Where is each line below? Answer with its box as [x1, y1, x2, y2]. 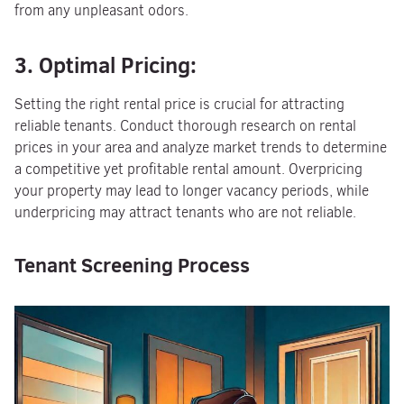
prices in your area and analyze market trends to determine [14, 138, 387, 157]
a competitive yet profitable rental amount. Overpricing [14, 160, 363, 179]
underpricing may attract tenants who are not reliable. [14, 203, 356, 222]
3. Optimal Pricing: [14, 50, 197, 80]
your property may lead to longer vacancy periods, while [14, 181, 369, 200]
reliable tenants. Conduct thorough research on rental [14, 116, 356, 135]
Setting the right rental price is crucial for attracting [14, 95, 344, 114]
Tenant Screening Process [14, 251, 250, 279]
